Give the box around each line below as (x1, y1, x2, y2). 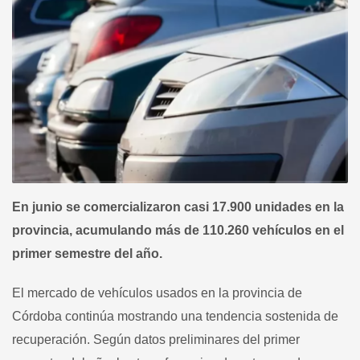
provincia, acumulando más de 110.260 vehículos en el (12, 223, 344, 237)
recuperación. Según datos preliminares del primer (12, 332, 300, 346)
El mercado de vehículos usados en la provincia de (12, 285, 302, 300)
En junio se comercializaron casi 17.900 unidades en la (12, 199, 344, 214)
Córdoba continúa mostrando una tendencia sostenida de (12, 309, 338, 323)
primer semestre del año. (12, 246, 166, 260)
